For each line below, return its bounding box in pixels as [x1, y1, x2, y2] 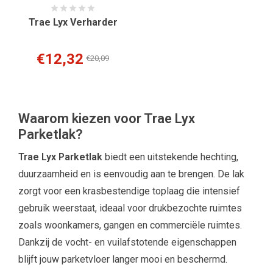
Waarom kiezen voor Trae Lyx [18, 110, 195, 126]
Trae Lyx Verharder [28, 16, 118, 29]
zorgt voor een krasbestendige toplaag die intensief [18, 185, 240, 197]
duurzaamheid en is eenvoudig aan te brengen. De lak [18, 168, 244, 180]
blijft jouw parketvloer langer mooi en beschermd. [18, 253, 227, 265]
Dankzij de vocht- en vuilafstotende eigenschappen [18, 236, 236, 248]
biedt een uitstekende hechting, [102, 151, 238, 163]
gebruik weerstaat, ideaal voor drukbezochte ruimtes [18, 202, 242, 214]
